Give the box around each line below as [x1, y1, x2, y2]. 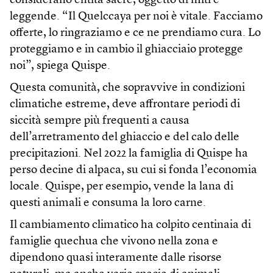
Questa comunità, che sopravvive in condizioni [10, 82, 245, 94]
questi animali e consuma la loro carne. [10, 197, 206, 210]
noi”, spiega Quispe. [10, 60, 110, 73]
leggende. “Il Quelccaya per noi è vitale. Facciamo [10, 11, 263, 23]
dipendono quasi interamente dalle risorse [10, 252, 222, 264]
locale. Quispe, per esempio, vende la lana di [10, 181, 233, 193]
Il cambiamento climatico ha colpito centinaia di [10, 219, 251, 232]
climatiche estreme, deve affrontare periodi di [10, 99, 240, 111]
